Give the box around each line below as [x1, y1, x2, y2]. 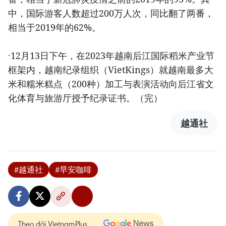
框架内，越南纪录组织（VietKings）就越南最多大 [8, 63, 213, 76]
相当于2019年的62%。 [8, 21, 101, 33]
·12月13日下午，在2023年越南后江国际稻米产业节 [8, 49, 214, 62]
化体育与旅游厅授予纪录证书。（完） [8, 91, 162, 104]
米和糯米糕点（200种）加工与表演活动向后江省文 [8, 77, 214, 90]
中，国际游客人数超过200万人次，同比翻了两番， [8, 7, 214, 19]
